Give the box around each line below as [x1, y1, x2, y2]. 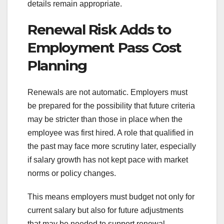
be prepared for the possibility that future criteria [27, 101, 195, 110]
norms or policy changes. [27, 168, 116, 177]
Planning [27, 56, 87, 74]
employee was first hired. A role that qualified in [27, 128, 193, 137]
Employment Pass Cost [27, 38, 182, 56]
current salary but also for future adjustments [27, 205, 183, 214]
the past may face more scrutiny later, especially [27, 141, 196, 150]
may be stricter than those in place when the [27, 114, 182, 123]
